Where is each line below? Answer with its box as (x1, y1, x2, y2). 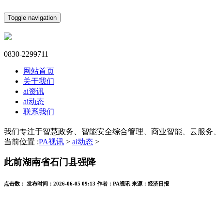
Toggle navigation (8, 14, 57, 21)
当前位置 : (4, 137, 39, 146)
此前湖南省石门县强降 (4, 157, 96, 168)
